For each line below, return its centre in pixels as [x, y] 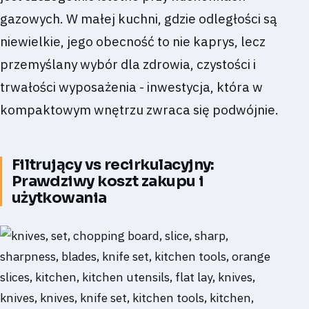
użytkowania [59, 198]
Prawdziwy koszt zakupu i [108, 181]
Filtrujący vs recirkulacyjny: [113, 165]
